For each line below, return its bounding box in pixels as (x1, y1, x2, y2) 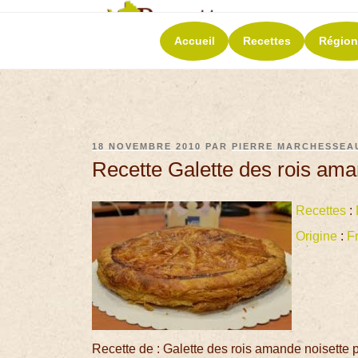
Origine (296, 229, 338, 244)
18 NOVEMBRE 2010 (92, 141, 202, 151)
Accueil (173, 34, 215, 47)
